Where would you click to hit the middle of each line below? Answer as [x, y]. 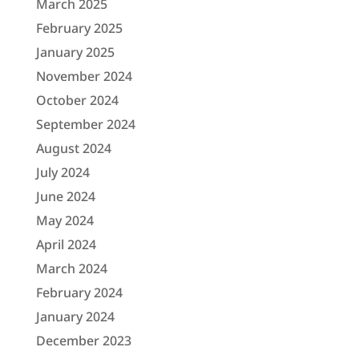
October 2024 [77, 100]
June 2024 [65, 196]
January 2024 [75, 316]
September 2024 [85, 124]
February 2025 [79, 28]
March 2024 [71, 268]
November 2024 [84, 76]
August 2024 [73, 148]
